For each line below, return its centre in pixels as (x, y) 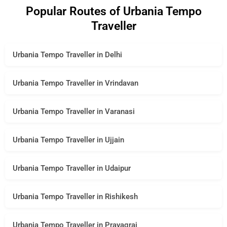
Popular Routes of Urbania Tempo (113, 11)
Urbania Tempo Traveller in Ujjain (68, 140)
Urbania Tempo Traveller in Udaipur (72, 168)
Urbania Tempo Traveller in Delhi (67, 54)
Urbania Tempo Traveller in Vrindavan (75, 83)
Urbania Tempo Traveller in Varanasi (74, 111)
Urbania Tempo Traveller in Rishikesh (75, 196)
